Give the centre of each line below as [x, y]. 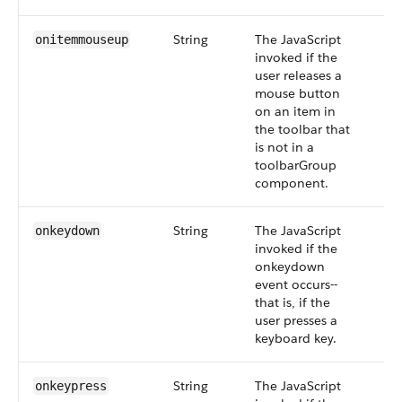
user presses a [296, 320]
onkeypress [71, 386]
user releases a [298, 75]
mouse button [297, 93]
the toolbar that [302, 129]
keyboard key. [296, 338]
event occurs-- [296, 284]
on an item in [295, 111]
